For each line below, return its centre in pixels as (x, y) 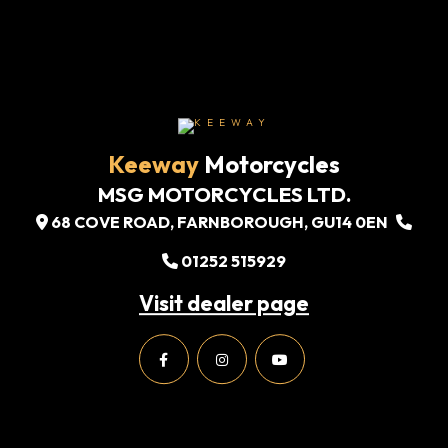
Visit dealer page (224, 303)
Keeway (153, 164)
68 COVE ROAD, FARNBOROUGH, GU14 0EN (219, 222)
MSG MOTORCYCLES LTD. (224, 194)
